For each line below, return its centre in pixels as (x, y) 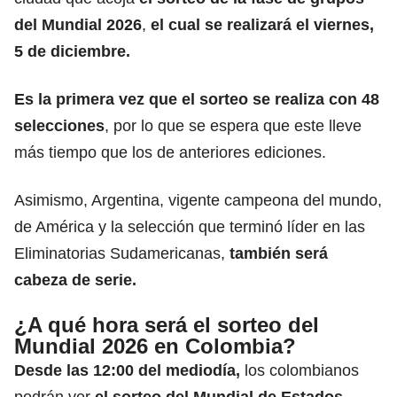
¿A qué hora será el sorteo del (167, 324)
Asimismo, (53, 200)
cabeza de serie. (75, 280)
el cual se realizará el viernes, (262, 24)
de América (54, 226)
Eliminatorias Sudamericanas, (122, 253)
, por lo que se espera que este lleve (233, 125)
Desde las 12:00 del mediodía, (127, 370)
